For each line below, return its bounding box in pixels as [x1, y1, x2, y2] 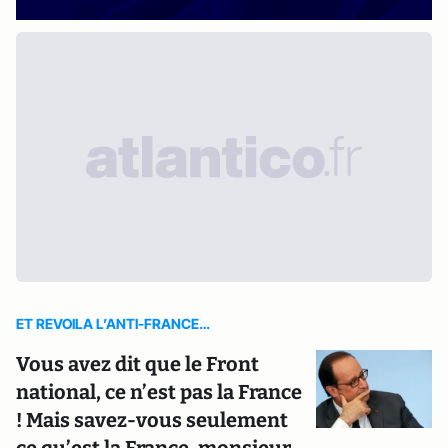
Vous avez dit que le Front [16, 352, 259, 376]
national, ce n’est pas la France [16, 380, 302, 404]
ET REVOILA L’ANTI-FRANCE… [16, 315, 210, 332]
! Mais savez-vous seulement [16, 408, 288, 432]
